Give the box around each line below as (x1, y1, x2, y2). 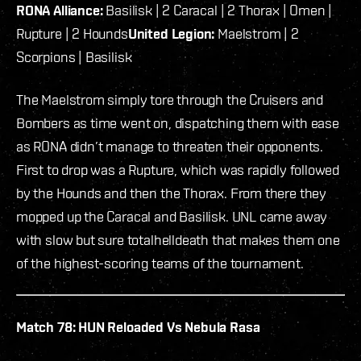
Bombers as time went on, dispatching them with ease (16, 114, 339, 132)
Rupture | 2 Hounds (16, 25, 128, 43)
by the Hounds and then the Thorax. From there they (16, 185, 327, 202)
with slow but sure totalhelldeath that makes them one (16, 231, 340, 249)
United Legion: (127, 25, 215, 43)
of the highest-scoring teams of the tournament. (16, 255, 304, 272)
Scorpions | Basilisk (16, 48, 132, 66)
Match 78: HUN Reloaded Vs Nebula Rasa (16, 318, 260, 336)
